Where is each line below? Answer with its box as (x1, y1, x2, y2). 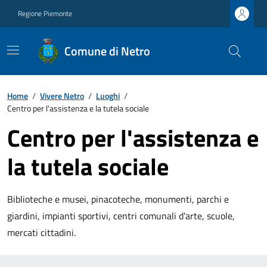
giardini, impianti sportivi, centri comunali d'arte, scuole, (7, 209, 235, 223)
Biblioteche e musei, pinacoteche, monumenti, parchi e (7, 192, 229, 206)
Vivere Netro (40, 89, 84, 102)
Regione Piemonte (18, 8, 72, 19)
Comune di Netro (64, 42, 151, 60)
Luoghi (96, 89, 120, 102)
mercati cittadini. (7, 225, 76, 240)
